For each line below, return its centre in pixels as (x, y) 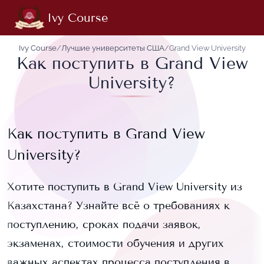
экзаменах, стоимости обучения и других (115, 243)
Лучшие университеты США (113, 48)
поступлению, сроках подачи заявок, (104, 225)
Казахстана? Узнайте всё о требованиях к (118, 206)
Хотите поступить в (60, 187)
